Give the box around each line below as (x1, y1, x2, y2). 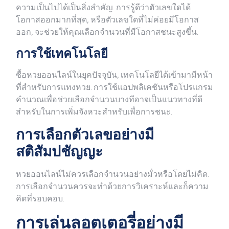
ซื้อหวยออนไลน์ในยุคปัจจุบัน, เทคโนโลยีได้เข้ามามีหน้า (16, 70, 213, 81)
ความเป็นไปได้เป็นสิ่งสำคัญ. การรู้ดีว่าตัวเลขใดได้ (16, 2, 191, 13)
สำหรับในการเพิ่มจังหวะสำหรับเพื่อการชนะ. (16, 106, 172, 118)
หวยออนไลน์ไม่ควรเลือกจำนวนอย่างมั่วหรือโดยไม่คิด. (16, 169, 209, 180)
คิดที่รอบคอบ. (16, 193, 64, 204)
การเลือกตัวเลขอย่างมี (16, 125, 154, 145)
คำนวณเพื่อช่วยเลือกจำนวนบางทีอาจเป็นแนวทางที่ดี (16, 94, 202, 105)
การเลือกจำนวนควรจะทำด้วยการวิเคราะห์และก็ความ (16, 181, 209, 192)
